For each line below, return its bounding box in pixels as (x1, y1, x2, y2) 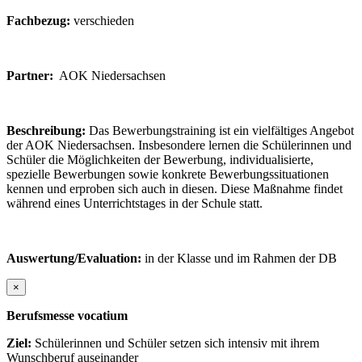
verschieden (74, 13, 134, 27)
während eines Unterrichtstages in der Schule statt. (6, 196, 263, 210)
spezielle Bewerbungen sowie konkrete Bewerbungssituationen (6, 166, 329, 181)
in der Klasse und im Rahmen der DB (141, 250, 337, 265)
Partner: (6, 68, 53, 82)
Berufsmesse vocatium (6, 308, 128, 322)
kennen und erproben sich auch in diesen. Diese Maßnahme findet (6, 181, 343, 196)
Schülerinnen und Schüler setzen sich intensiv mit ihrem (35, 335, 319, 350)
